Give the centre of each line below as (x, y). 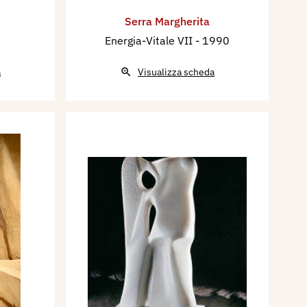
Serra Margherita (167, 22)
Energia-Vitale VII (150, 41)
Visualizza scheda (176, 72)
